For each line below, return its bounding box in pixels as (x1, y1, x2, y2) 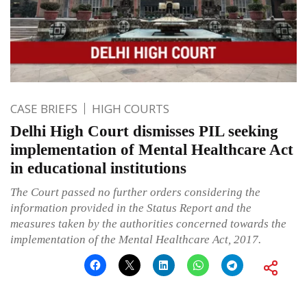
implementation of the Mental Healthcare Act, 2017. (10, 233, 261, 247)
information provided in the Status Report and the (10, 201, 251, 215)
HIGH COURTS (92, 101, 169, 117)
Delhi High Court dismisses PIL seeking (10, 123, 278, 140)
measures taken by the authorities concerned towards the (10, 217, 286, 231)
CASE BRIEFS (10, 101, 77, 117)
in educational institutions (10, 160, 186, 177)
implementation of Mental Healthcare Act (10, 141, 293, 159)
